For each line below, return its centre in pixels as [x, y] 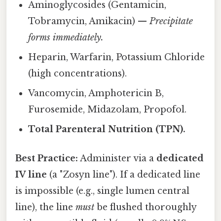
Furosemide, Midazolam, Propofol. [108, 109]
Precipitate [171, 21]
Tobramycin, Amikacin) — [89, 21]
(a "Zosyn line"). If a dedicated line [124, 175]
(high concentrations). [78, 73]
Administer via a [117, 159]
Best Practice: [47, 159]
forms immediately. [66, 37]
